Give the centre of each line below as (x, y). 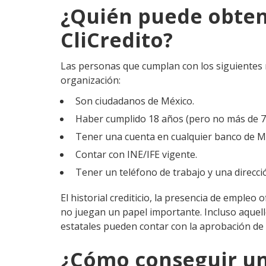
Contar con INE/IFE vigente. (136, 154)
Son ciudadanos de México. (135, 101)
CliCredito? (117, 40)
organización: (91, 80)
